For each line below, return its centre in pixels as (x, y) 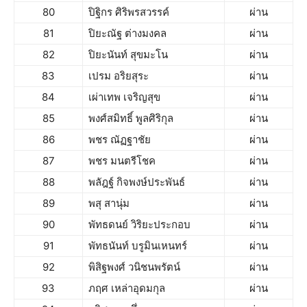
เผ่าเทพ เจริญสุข (124, 97)
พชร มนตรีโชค (122, 161)
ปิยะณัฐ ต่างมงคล (127, 33)
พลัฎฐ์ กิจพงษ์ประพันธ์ (137, 182)
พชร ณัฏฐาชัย (120, 139)
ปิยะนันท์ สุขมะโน (128, 54)
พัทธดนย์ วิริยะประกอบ (139, 224)
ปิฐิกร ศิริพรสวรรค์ (129, 12)
